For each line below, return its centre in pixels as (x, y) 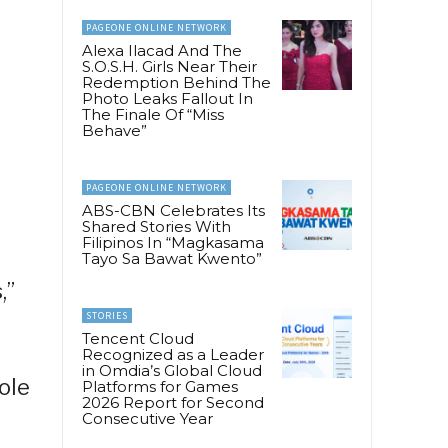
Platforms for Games (160, 386)
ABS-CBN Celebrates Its (173, 210)
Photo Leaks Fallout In (167, 98)
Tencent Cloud (138, 338)
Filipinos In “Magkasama (173, 242)
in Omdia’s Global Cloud (172, 370)
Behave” (114, 130)
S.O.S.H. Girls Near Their (169, 66)
